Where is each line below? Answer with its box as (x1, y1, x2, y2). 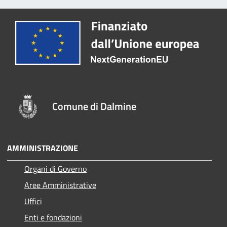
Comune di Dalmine (52, 98, 136, 115)
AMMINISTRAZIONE (7, 142, 78, 155)
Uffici (24, 195, 42, 208)
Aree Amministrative (24, 179, 96, 192)
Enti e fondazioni (24, 211, 82, 224)
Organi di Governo (24, 163, 87, 175)
